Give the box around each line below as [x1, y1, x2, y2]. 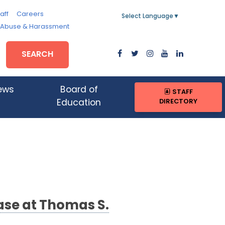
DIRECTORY [159, 98, 198, 105]
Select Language [122, 14, 173, 20]
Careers [16, 11, 44, 18]
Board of [60, 86, 98, 95]
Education [57, 99, 101, 108]
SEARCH [22, 50, 54, 59]
